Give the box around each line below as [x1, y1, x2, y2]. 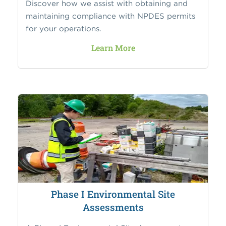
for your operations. [26, 23, 101, 33]
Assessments [82, 200, 144, 213]
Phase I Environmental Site [51, 187, 175, 200]
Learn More [91, 42, 135, 53]
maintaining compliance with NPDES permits [26, 11, 195, 21]
